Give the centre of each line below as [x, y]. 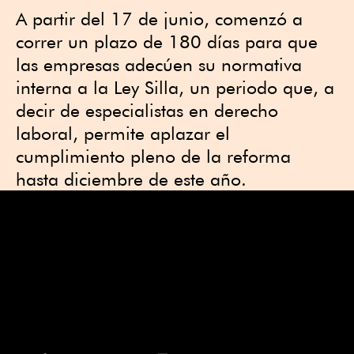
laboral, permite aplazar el [123, 133]
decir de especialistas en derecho [147, 110]
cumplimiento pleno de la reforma [153, 156]
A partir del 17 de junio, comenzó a [159, 19]
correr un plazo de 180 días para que [167, 41]
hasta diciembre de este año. [131, 179]
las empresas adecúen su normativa [159, 64]
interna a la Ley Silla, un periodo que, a [175, 87]
